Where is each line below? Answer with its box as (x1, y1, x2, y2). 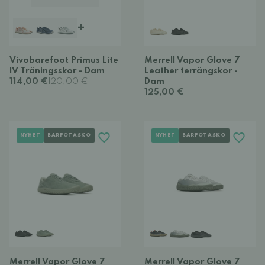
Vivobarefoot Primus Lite (9, 56, 118, 64)
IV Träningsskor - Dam (9, 67, 105, 75)
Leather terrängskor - (144, 67, 238, 75)
